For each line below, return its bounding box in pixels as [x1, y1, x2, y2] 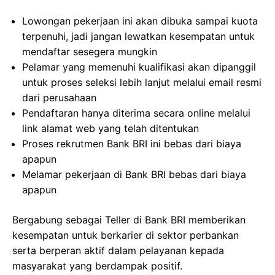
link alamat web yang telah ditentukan [22, 122, 199, 134]
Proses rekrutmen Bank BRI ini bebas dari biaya [22, 137, 241, 150]
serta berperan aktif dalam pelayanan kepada [12, 244, 224, 257]
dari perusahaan [22, 91, 96, 104]
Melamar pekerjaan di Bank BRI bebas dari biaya [22, 168, 246, 180]
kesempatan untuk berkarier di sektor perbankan [12, 229, 239, 241]
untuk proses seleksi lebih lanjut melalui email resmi [22, 76, 261, 88]
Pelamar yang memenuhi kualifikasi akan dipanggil [22, 61, 256, 73]
